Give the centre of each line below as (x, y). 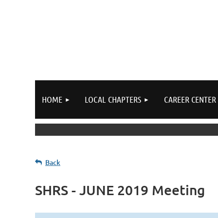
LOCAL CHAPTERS (113, 99)
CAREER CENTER (190, 99)
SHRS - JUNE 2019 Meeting (120, 190)
